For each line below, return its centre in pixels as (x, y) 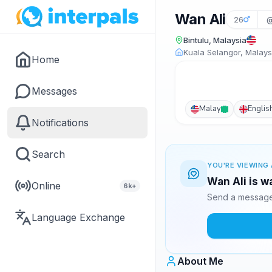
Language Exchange (78, 217)
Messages (54, 91)
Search (48, 154)
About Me (200, 261)
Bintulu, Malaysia (215, 40)
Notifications (60, 123)
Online (46, 186)
